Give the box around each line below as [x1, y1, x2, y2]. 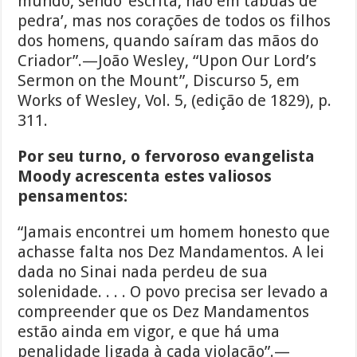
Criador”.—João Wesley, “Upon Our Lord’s [18, 51, 317, 71]
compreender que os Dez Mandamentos [18, 302, 310, 322]
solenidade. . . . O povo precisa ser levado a [18, 282, 329, 302]
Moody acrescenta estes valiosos [18, 167, 273, 186]
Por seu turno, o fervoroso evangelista [18, 147, 316, 167]
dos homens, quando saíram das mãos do [18, 31, 320, 51]
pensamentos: [18, 186, 132, 206]
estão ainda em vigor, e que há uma [18, 322, 280, 342]
